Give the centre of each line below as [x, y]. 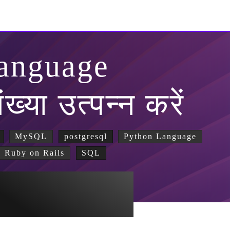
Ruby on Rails [35, 153]
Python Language [160, 136]
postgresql [85, 136]
